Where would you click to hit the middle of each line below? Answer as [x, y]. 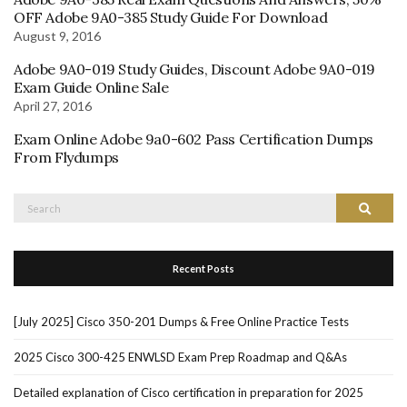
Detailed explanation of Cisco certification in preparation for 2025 [189, 392]
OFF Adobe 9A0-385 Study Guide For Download [171, 17]
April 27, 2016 [53, 105]
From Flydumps [66, 157]
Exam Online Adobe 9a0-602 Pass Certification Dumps [194, 139]
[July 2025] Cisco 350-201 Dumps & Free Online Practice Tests [181, 321]
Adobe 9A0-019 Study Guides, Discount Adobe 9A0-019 [195, 69]
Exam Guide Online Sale [91, 87]
